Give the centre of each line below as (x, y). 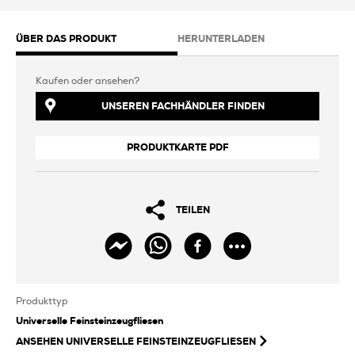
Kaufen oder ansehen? (88, 81)
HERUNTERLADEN (221, 39)
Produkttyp (42, 302)
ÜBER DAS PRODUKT (66, 39)
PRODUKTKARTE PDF (177, 148)
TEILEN (193, 210)
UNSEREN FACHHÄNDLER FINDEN (183, 106)
